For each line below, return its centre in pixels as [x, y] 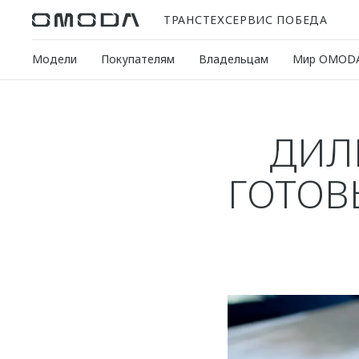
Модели [54, 59]
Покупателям [138, 59]
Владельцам [234, 59]
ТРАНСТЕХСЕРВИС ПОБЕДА [246, 19]
